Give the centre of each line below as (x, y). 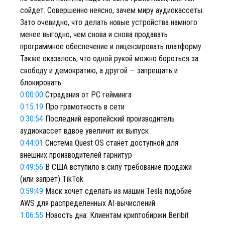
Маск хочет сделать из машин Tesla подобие (118, 191)
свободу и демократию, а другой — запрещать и (99, 71)
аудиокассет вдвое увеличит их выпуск (84, 131)
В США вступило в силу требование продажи (118, 167)
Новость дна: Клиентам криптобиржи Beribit (116, 215)
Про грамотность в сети (84, 107)
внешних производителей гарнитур (76, 155)
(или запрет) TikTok (52, 179)
